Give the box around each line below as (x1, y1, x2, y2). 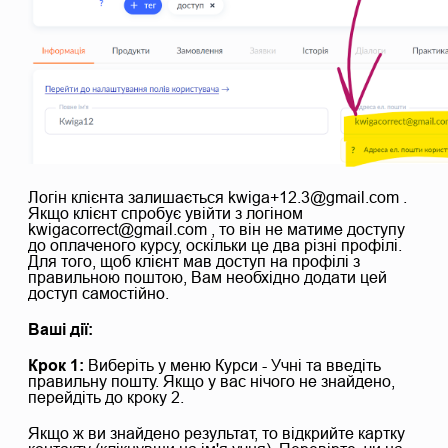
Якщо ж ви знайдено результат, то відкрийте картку (28, 425, 405, 443)
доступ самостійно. (28, 285, 169, 303)
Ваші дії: (28, 321, 93, 339)
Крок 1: (28, 357, 88, 375)
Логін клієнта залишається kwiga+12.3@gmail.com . (28, 189, 407, 207)
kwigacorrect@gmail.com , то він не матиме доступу (28, 221, 405, 239)
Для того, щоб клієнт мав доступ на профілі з (28, 253, 360, 271)
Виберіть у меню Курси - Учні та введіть (88, 357, 381, 375)
